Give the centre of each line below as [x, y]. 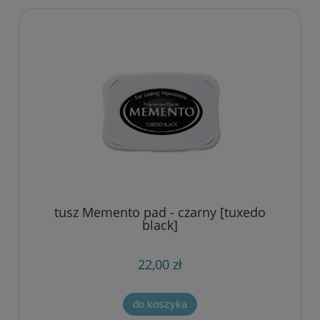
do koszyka [160, 304]
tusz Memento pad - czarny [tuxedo [160, 212]
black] [160, 225]
